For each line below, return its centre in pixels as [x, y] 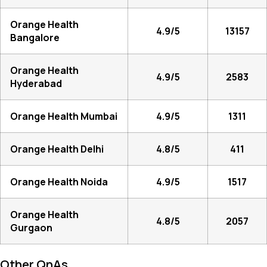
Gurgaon [31, 228]
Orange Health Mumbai [64, 116]
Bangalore [35, 38]
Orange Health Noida [59, 182]
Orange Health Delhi [57, 149]
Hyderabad [36, 83]
